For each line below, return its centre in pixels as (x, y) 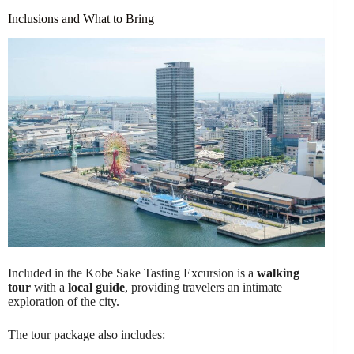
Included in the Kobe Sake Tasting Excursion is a (132, 273)
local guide (96, 288)
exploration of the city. (64, 302)
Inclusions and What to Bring (81, 19)
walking (278, 273)
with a (49, 288)
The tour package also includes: (87, 335)
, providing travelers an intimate (203, 288)
